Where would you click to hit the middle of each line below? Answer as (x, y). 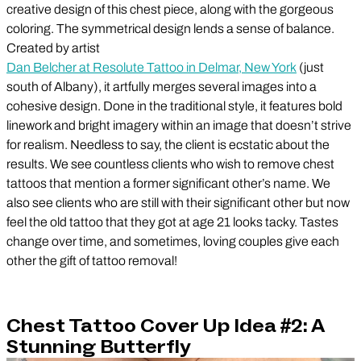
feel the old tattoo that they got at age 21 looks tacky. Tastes (172, 222)
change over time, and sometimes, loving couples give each (173, 241)
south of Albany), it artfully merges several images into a (162, 86)
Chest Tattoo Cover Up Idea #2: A (165, 326)
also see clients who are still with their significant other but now (178, 202)
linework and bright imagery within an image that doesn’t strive (179, 125)
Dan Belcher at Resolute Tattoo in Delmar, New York (151, 67)
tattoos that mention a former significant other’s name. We (168, 183)
